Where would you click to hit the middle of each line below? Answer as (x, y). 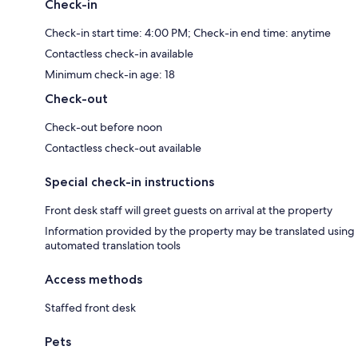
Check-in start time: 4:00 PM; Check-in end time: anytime (188, 32)
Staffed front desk (90, 307)
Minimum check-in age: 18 (110, 74)
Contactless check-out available (123, 147)
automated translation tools (113, 245)
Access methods (93, 279)
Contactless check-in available (119, 53)
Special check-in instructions (129, 181)
